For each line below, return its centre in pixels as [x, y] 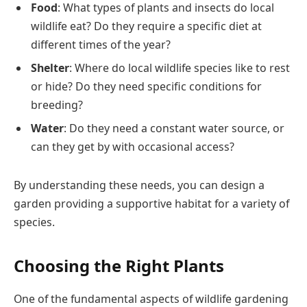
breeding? [57, 105]
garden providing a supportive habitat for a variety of [151, 203]
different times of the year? [101, 45]
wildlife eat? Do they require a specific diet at [146, 26]
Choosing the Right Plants [119, 266]
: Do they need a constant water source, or [174, 128]
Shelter [50, 68]
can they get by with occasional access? [133, 147]
